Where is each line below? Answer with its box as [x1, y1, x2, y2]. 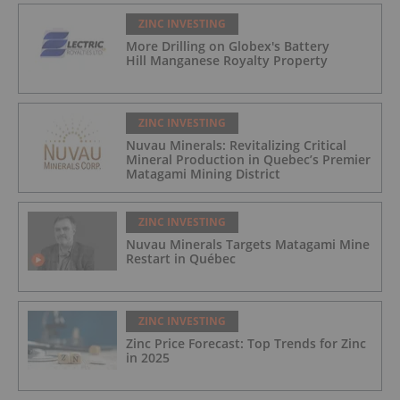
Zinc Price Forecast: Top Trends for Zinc [126, 334, 366, 352]
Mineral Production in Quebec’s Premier [126, 150, 371, 168]
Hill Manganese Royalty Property [126, 51, 328, 69]
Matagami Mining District [126, 164, 280, 182]
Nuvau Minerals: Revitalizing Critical [126, 136, 346, 154]
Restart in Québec [126, 249, 236, 267]
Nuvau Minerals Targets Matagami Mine [126, 235, 370, 253]
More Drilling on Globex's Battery [126, 37, 329, 54]
